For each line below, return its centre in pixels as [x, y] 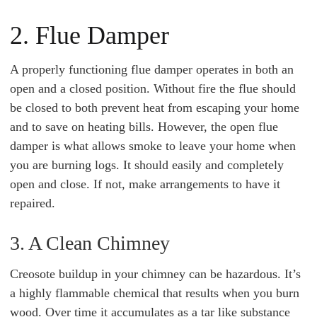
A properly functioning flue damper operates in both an [152, 69]
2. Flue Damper [90, 35]
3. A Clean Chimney [90, 243]
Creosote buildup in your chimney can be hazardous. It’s [155, 274]
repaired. [33, 203]
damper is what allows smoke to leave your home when [153, 146]
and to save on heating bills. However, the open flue [144, 127]
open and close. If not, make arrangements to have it [145, 184]
